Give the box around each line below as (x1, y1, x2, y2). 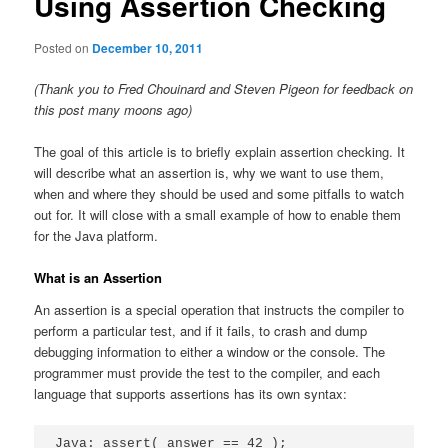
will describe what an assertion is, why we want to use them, (34, 162, 385, 182)
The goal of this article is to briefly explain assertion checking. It (34, 141, 406, 161)
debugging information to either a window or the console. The (34, 341, 386, 361)
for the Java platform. (34, 225, 159, 245)
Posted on (34, 38, 93, 56)
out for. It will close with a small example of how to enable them (34, 204, 402, 224)
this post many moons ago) (34, 99, 193, 119)
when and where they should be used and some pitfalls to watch (34, 183, 405, 203)
